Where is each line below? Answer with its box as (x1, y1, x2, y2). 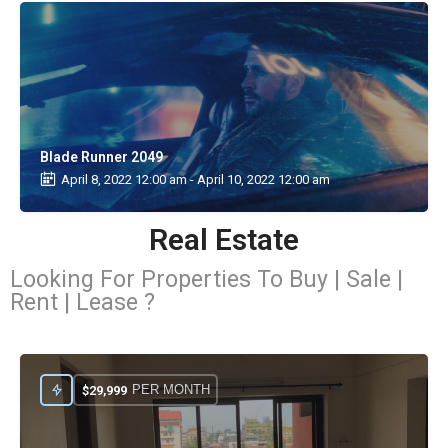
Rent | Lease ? (10, 289, 155, 316)
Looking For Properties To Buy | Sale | (10, 266, 403, 293)
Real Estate (149, 222, 299, 257)
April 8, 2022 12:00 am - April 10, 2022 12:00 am (61, 171, 330, 187)
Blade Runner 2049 (40, 148, 163, 165)
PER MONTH (131, 382, 210, 397)
